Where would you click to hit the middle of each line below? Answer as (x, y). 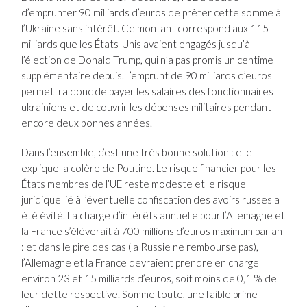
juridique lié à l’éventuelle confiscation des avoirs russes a (151, 200)
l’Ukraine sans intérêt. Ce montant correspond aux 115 (145, 28)
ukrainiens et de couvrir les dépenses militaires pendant (147, 107)
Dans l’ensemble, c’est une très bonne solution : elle (137, 152)
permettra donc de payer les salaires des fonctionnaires (148, 91)
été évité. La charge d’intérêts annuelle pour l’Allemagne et (153, 216)
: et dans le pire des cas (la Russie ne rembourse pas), (140, 247)
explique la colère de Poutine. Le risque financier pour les (149, 168)
